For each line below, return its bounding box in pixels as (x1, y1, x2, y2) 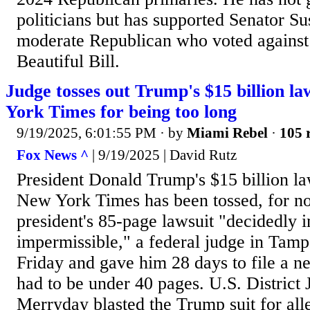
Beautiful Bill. (17, 51, 120, 72)
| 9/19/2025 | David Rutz (89, 146, 237, 163)
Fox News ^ (17, 146, 89, 163)
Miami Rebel (187, 125, 268, 142)
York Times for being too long (6, 102, 237, 122)
